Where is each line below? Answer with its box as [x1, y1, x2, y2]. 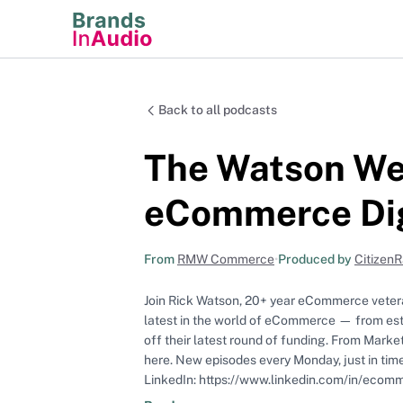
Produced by [278, 251, 354, 266]
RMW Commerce [177, 251, 274, 266]
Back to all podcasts [158, 103, 277, 117]
